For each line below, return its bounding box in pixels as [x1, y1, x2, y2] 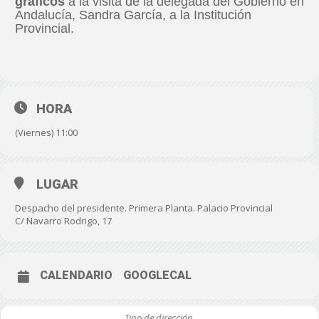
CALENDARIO [40, 268, 113, 282]
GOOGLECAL [123, 268, 192, 282]
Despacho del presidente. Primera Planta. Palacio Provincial [15, 202, 273, 214]
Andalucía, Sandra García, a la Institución [15, 8, 251, 22]
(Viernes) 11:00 [15, 126, 78, 139]
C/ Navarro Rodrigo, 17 [15, 214, 112, 227]
